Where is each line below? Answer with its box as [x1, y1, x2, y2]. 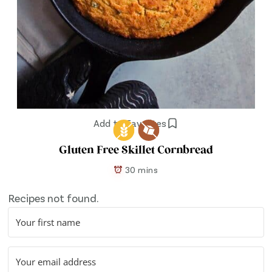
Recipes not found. [8, 191, 100, 205]
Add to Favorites [93, 117, 166, 129]
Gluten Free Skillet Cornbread [59, 145, 213, 157]
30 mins [124, 165, 158, 175]
